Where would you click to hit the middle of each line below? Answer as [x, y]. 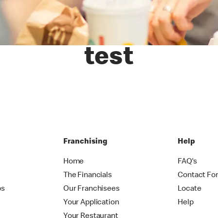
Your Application [91, 203]
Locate [190, 190]
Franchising [85, 142]
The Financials [87, 176]
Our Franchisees [91, 190]
